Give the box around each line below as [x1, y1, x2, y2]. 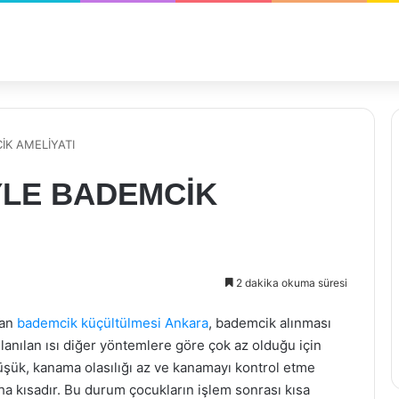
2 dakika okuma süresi [233, 276, 347, 289]
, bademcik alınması [208, 314, 331, 331]
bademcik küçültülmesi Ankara [17, 314, 208, 331]
